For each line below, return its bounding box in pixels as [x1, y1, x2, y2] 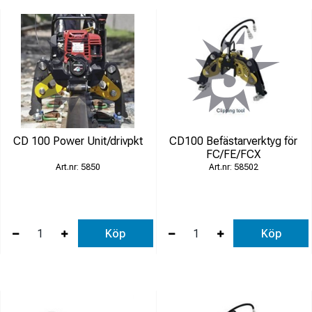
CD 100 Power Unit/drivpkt [13, 134, 143, 148]
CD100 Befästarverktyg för [169, 134, 298, 148]
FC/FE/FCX [206, 148, 261, 161]
